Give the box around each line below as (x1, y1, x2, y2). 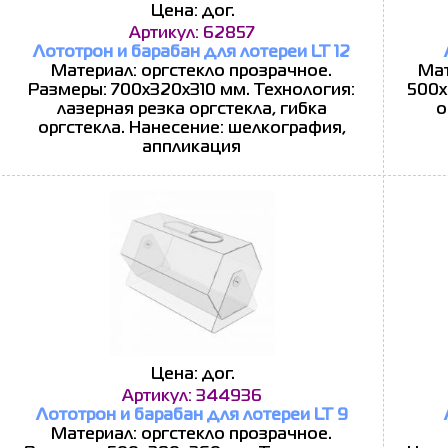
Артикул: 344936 (121, 390, 262, 404)
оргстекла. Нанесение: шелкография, (37, 122, 346, 136)
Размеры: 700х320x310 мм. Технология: (28, 84, 355, 98)
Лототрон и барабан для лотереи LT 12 (33, 46, 350, 60)
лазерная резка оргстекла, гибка (56, 103, 327, 117)
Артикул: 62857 (128, 27, 255, 41)
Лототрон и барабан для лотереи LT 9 (35, 409, 348, 423)
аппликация (142, 141, 241, 155)
